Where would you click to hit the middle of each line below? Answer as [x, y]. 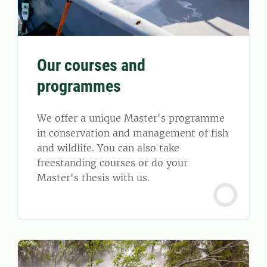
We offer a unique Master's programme [131, 118]
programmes [79, 86]
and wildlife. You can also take [108, 148]
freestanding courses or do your [112, 163]
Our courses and [91, 66]
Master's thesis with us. [93, 178]
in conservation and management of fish [133, 133]
